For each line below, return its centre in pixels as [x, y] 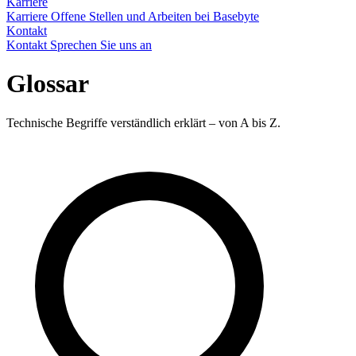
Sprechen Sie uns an [101, 45]
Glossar [48, 84]
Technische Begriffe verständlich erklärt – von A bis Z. [143, 122]
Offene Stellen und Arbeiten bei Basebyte [155, 16]
